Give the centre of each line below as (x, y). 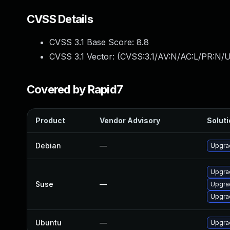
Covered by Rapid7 (75, 89)
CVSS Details (60, 19)
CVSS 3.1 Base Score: (93, 42)
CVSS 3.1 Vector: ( (85, 56)
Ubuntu (49, 223)
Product (50, 120)
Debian (48, 146)
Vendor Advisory (130, 120)
